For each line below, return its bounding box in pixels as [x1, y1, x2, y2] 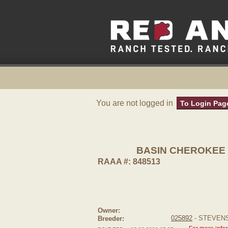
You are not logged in [96, 98, 175, 107]
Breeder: [98, 214, 124, 222]
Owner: [98, 206, 120, 214]
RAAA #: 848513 [98, 157, 160, 166]
